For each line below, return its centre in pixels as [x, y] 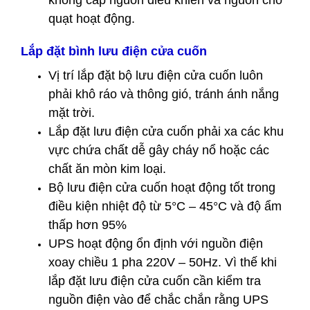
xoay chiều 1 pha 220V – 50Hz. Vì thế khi [163, 262]
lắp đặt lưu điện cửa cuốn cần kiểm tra [155, 281]
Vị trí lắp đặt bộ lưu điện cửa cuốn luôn [156, 75]
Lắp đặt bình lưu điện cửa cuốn [114, 51]
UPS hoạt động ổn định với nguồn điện [156, 244]
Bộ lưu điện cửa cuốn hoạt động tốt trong [162, 188]
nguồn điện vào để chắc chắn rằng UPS [158, 300]
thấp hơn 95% [88, 225]
